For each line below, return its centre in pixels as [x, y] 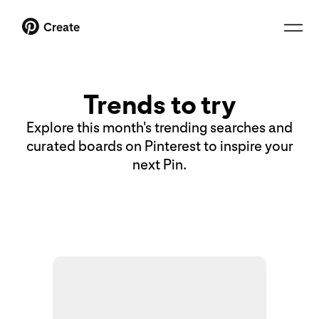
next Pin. [159, 164]
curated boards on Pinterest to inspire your [159, 146]
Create [62, 27]
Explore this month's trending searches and [159, 127]
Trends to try [159, 104]
